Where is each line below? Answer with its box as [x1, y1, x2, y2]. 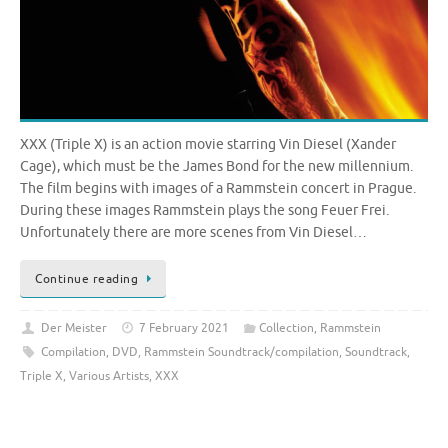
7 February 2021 [139, 320, 230, 337]
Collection [258, 320, 314, 337]
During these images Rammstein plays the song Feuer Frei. [20, 201, 389, 219]
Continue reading [35, 271, 138, 288]
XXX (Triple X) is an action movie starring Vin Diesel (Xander [20, 135, 396, 153]
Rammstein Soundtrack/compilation [143, 344, 339, 361]
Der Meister [40, 320, 107, 337]
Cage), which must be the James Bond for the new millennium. [20, 157, 413, 175]
